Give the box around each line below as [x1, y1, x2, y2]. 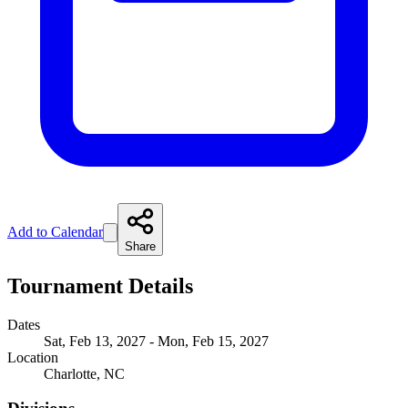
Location [7, 349, 58, 365]
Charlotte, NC [44, 365, 125, 382]
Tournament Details [7, 273, 193, 298]
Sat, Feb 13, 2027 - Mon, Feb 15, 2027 [44, 332, 269, 349]
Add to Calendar [7, 223, 103, 240]
